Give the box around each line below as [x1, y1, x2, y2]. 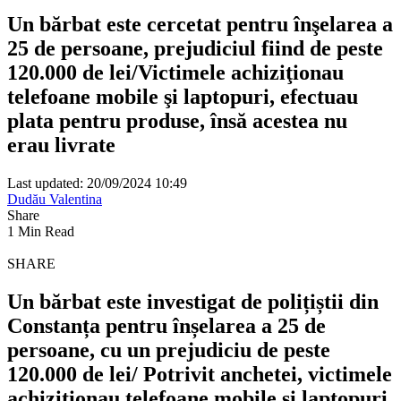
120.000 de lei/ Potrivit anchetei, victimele [7, 362, 392, 386]
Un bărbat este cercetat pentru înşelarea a [7, 12, 393, 36]
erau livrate [7, 132, 115, 157]
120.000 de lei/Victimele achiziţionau [7, 60, 344, 84]
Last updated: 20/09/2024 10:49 [7, 175, 187, 191]
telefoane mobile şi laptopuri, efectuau [7, 84, 358, 108]
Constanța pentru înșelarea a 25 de [7, 313, 326, 337]
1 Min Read [7, 223, 74, 239]
